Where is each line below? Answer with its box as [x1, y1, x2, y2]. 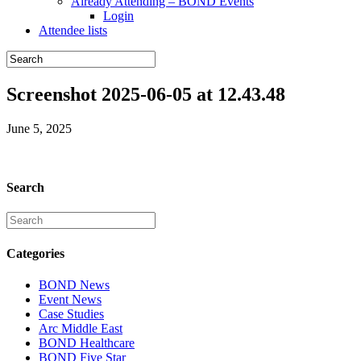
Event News [39, 292, 102, 306]
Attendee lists [39, 23, 107, 37]
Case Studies [39, 306, 104, 321]
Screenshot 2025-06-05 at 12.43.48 [6, 83, 285, 105]
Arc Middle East [39, 321, 122, 335]
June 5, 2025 [6, 121, 72, 135]
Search [6, 180, 44, 195]
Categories [6, 246, 64, 260]
